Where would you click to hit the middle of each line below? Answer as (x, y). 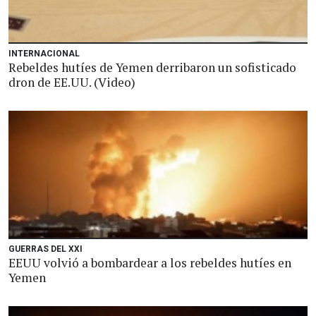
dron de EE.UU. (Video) (72, 82)
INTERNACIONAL (44, 54)
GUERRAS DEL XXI (45, 249)
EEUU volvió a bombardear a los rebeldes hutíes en (150, 263)
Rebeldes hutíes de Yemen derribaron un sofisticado (152, 67)
